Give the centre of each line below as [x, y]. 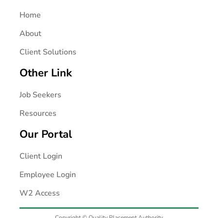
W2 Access [40, 193]
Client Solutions [48, 52]
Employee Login [48, 175]
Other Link [46, 73]
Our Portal [46, 135]
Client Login [41, 156]
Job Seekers [41, 95]
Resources [38, 114]
